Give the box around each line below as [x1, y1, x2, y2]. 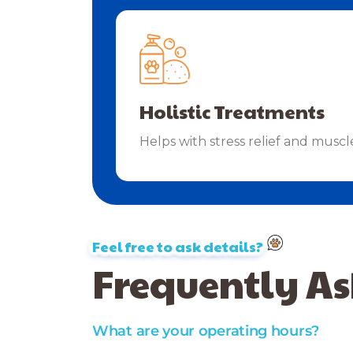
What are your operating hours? [92, 321, 319, 340]
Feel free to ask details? [92, 236, 263, 256]
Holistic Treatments [139, 97, 325, 124]
